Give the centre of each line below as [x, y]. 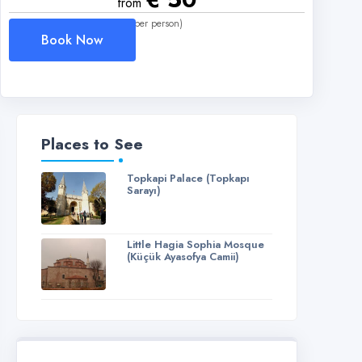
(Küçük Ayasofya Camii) [183, 256]
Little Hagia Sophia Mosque [195, 244]
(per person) [157, 23]
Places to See [92, 144]
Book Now [72, 40]
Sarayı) [143, 190]
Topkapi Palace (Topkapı [188, 178]
